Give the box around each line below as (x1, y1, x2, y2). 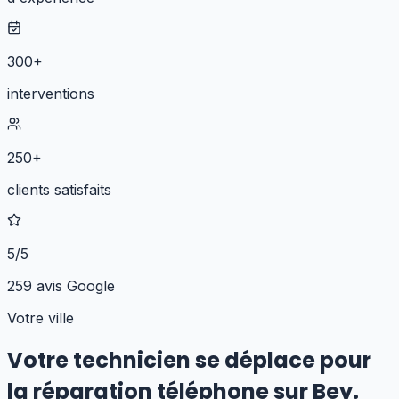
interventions (7, 84, 94, 102)
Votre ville (7, 308, 74, 327)
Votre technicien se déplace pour (7, 345, 371, 375)
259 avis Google (7, 276, 115, 295)
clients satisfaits (7, 180, 111, 199)
